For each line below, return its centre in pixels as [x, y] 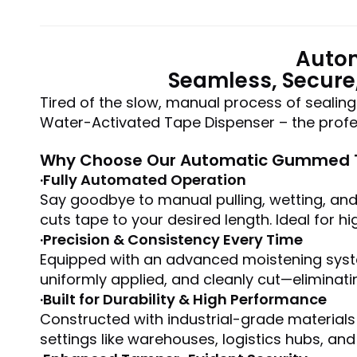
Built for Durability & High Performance [185, 299]
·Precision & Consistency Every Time [171, 239]
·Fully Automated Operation [143, 180]
